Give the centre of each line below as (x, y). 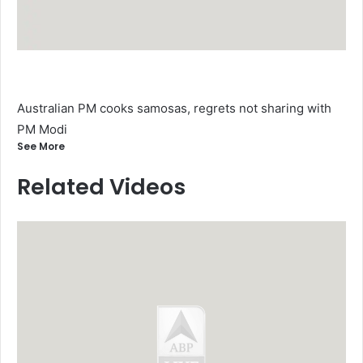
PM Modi (42, 129)
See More (41, 146)
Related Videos (101, 186)
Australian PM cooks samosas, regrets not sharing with (174, 108)
